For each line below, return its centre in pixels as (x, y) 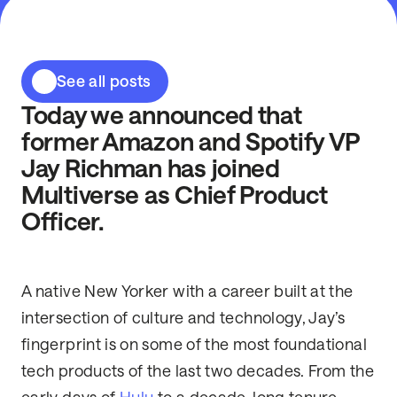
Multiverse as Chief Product (175, 196)
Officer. (62, 222)
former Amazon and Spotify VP (191, 143)
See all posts (104, 81)
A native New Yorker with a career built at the (187, 292)
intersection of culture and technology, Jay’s (183, 319)
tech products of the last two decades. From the (198, 372)
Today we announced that (162, 116)
